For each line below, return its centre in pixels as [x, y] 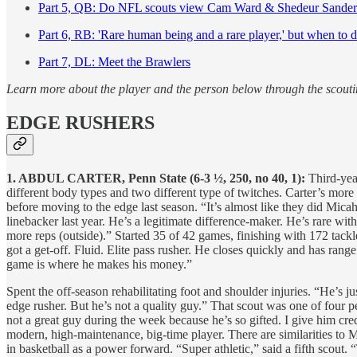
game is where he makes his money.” [99, 264]
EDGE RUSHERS [80, 122]
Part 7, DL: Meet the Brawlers [114, 61]
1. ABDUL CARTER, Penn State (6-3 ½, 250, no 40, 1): [157, 178]
